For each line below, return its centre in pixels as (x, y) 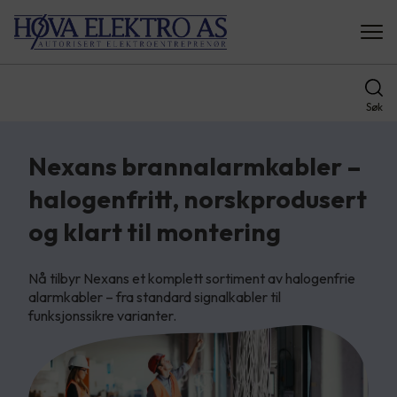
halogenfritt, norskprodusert (198, 199)
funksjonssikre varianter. (104, 315)
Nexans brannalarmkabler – (195, 166)
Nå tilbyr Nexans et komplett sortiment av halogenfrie (192, 278)
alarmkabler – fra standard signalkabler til (155, 297)
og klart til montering (155, 232)
